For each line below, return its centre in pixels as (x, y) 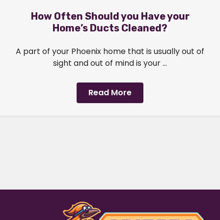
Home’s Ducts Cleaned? (110, 28)
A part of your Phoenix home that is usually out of (110, 52)
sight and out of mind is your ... (110, 63)
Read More (110, 93)
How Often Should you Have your (110, 16)
